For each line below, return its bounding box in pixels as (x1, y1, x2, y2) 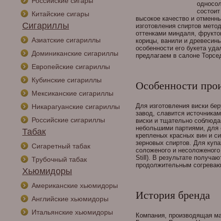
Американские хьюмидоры (32, 182, 118, 189)
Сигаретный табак (32, 142, 90, 150)
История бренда (136, 189, 213, 201)
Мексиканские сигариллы (32, 89, 113, 97)
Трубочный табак (32, 155, 87, 163)
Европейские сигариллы (32, 63, 110, 71)
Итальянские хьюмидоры (32, 208, 113, 216)
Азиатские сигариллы (32, 36, 101, 44)
